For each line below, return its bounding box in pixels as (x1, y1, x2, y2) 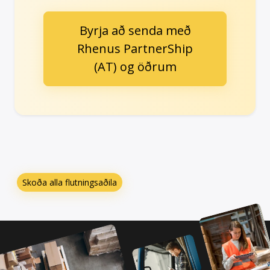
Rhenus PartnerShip (77, 40, 193, 57)
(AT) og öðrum (93, 58, 177, 75)
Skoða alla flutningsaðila (22, 176, 117, 188)
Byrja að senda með (79, 22, 191, 39)
